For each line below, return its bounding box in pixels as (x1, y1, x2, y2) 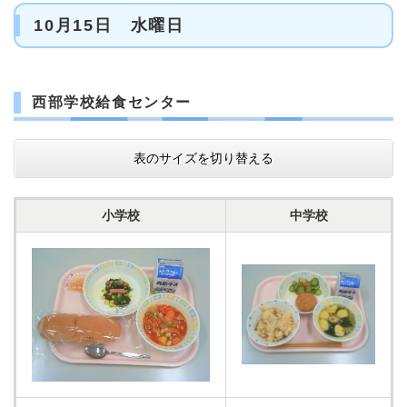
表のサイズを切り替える (134, 151, 273, 165)
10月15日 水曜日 (34, 16, 184, 35)
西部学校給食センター (32, 94, 192, 110)
